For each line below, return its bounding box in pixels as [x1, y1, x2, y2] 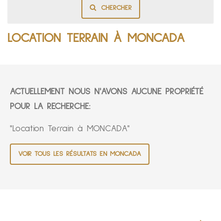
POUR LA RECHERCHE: [10, 102, 90, 111]
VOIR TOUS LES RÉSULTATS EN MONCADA [18, 150, 141, 158]
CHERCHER [101, 4, 132, 12]
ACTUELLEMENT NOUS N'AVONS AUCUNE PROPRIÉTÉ [10, 87, 203, 97]
